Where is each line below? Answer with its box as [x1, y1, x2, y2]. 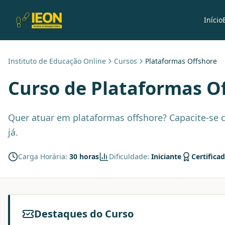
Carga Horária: [18, 152, 69, 161]
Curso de [8, 76, 91, 100]
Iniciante [151, 152, 181, 161]
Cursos [114, 56, 137, 66]
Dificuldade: [109, 152, 151, 161]
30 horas [69, 152, 99, 161]
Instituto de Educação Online [8, 56, 106, 66]
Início [203, 15, 222, 25]
